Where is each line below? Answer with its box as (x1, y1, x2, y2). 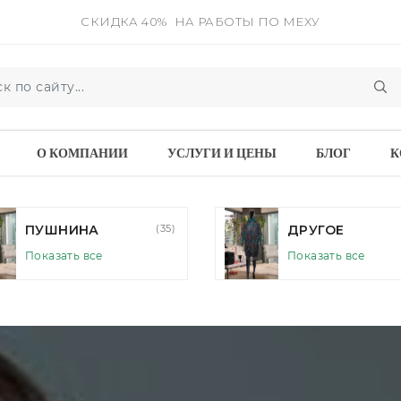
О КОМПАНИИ (36, 143, 128, 162)
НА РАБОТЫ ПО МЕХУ (171, 13, 320, 29)
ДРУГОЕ (25, 221, 82, 238)
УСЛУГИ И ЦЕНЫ (166, 143, 277, 162)
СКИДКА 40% (81, 13, 167, 29)
